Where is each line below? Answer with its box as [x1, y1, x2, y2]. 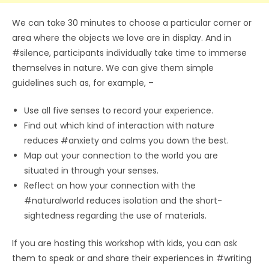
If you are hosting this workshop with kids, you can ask [12, 237, 237, 249]
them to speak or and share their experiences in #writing [12, 252, 252, 264]
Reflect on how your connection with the [24, 179, 196, 192]
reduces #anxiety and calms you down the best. [24, 134, 229, 147]
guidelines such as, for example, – [12, 76, 154, 89]
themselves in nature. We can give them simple [12, 61, 214, 74]
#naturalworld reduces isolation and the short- [24, 194, 222, 207]
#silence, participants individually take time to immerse [12, 46, 247, 59]
